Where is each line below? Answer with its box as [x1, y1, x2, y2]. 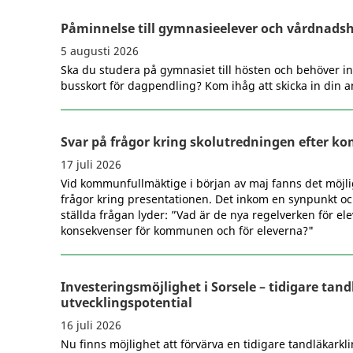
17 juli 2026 [61, 157, 121, 173]
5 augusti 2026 [61, 43, 139, 59]
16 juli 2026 [61, 318, 121, 333]
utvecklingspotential [61, 294, 192, 312]
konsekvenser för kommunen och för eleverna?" [61, 223, 314, 239]
